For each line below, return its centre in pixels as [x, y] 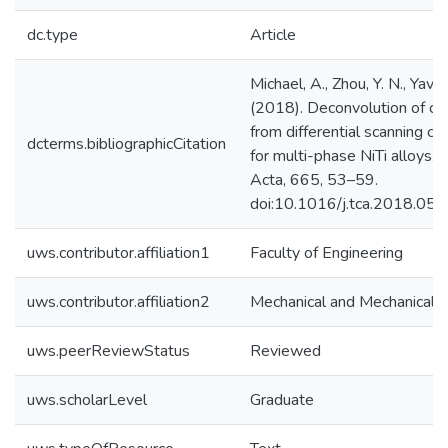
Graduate [282, 400]
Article [273, 35]
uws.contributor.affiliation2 [118, 302]
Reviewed [285, 351]
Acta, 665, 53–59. [314, 180]
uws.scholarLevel [87, 400]
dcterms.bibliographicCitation [126, 144]
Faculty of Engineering [326, 253]
